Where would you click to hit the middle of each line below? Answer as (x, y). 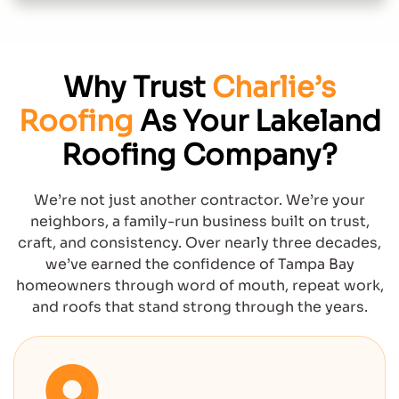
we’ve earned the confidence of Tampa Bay (199, 264)
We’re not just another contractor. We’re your (199, 200)
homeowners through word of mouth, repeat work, (199, 285)
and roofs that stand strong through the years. (199, 307)
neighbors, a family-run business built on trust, (199, 221)
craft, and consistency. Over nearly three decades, (199, 243)
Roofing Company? (199, 155)
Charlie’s (274, 87)
